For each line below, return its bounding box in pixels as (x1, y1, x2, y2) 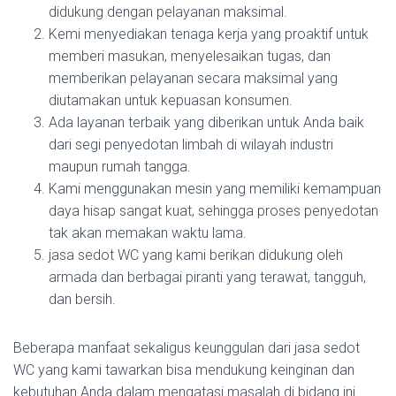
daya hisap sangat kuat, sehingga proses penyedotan (49, 202, 378, 219)
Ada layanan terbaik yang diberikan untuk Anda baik (49, 114, 364, 131)
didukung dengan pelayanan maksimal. (49, 4, 287, 20)
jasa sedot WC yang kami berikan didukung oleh (49, 247, 343, 263)
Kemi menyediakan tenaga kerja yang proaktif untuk (49, 26, 369, 42)
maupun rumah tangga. (49, 158, 191, 175)
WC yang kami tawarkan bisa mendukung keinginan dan (13, 362, 354, 378)
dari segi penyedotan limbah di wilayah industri (49, 136, 333, 153)
